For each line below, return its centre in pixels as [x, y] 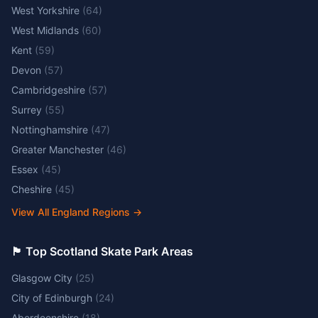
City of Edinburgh [52, 298]
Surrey [27, 110]
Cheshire [32, 189]
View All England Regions [71, 212]
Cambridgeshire [48, 90]
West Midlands [45, 30]
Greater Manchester [57, 149]
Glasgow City [42, 278]
